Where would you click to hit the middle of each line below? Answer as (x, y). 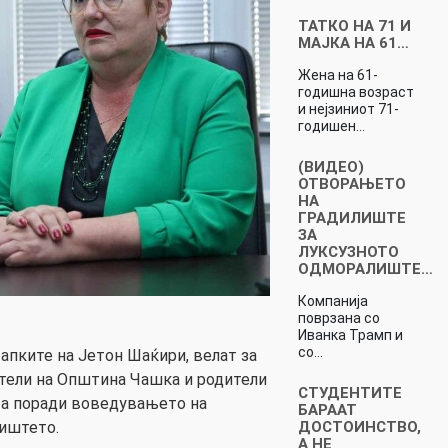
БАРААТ (327, 409)
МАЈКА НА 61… (353, 42)
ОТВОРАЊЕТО (351, 183)
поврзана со (338, 317)
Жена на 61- (337, 74)
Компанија (332, 300)
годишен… (331, 125)
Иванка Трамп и (350, 334)
